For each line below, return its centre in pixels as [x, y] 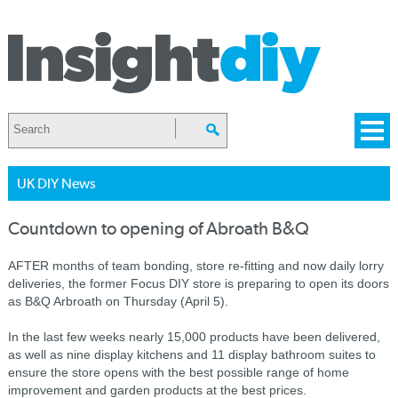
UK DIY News [56, 183]
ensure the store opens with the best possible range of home [178, 372]
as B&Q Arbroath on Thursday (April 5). [118, 301]
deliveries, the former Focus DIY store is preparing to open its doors [198, 283]
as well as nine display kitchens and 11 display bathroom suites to [191, 354]
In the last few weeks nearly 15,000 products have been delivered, [194, 337]
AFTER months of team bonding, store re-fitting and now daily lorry [195, 266]
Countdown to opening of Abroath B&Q [158, 229]
